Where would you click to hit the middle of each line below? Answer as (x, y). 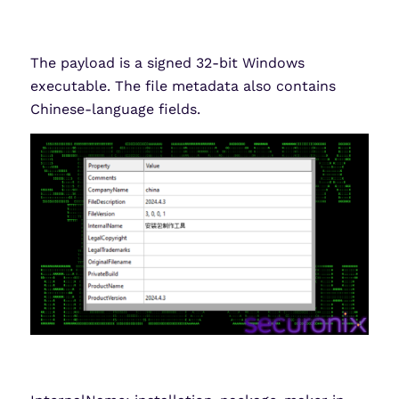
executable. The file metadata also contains (183, 86)
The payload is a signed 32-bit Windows (167, 63)
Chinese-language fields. (115, 110)
